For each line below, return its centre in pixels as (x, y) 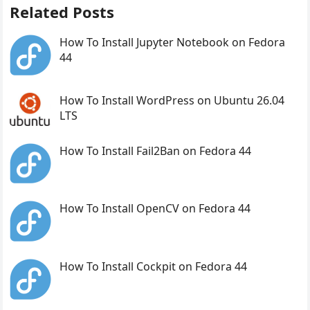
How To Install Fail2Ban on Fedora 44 (156, 151)
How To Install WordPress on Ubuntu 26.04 (172, 100)
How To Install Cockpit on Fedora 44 (154, 267)
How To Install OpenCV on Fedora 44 (155, 209)
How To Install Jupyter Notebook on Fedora (173, 42)
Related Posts (62, 12)
